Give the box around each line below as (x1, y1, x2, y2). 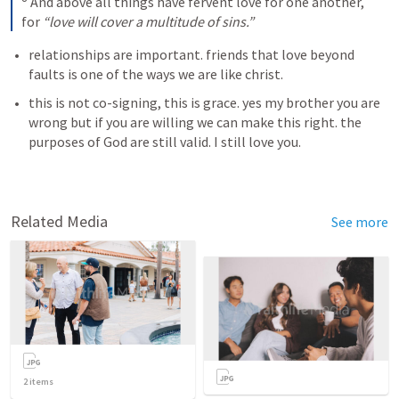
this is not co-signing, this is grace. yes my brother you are (28, 94, 380, 112)
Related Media (11, 211, 108, 232)
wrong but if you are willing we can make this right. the (28, 113, 362, 132)
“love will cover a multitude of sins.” (43, 12, 254, 31)
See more (331, 213, 388, 232)
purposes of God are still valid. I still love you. (28, 133, 306, 151)
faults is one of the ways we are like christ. (28, 65, 286, 84)
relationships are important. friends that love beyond (28, 45, 354, 64)
